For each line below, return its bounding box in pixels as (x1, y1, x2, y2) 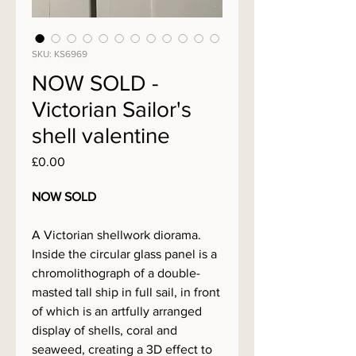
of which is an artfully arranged (32, 304, 202, 318)
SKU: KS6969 (32, 48, 87, 60)
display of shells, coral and (32, 323, 177, 337)
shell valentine (32, 123, 170, 148)
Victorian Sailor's (32, 97, 192, 122)
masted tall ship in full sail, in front (32, 285, 220, 299)
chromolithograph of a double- (32, 266, 200, 280)
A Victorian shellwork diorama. (32, 228, 201, 242)
